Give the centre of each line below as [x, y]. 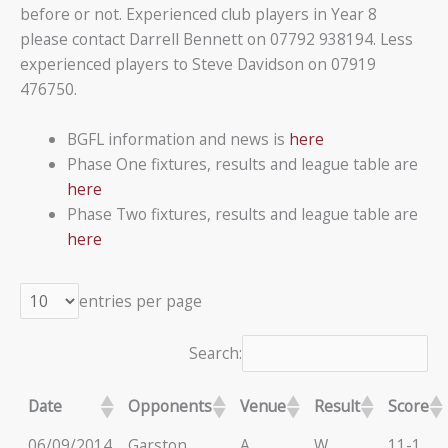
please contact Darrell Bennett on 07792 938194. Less [216, 39]
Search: [215, 352]
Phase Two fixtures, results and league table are [242, 214]
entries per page [140, 300]
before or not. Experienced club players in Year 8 [198, 14]
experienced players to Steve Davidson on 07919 [198, 64]
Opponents [169, 406]
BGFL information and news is [177, 139]
